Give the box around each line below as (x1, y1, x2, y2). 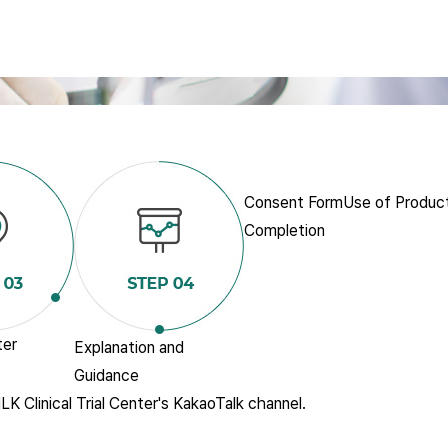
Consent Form (244, 193, 343, 212)
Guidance (74, 366, 139, 385)
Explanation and (74, 338, 184, 357)
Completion (244, 221, 325, 240)
